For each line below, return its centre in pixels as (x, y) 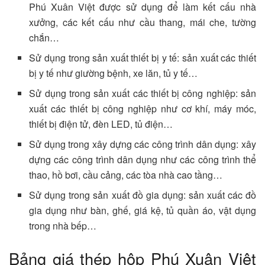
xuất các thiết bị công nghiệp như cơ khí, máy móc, (143, 108)
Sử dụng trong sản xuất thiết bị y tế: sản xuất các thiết (143, 57)
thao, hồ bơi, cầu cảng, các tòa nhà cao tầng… (126, 174)
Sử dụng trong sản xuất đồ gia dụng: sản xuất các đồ (143, 195)
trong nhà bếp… (63, 225)
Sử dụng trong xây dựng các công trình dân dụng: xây (143, 144)
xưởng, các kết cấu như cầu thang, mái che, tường (143, 22)
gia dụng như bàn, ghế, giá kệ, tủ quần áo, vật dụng (143, 210)
